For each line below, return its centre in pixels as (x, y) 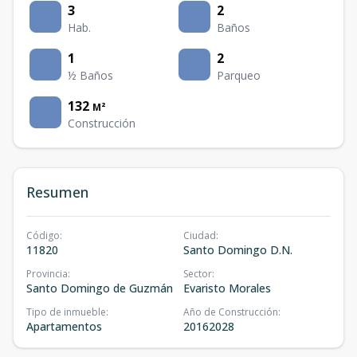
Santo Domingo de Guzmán (100, 288)
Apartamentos (64, 326)
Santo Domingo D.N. (238, 250)
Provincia (47, 274)
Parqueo (239, 75)
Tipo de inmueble (66, 312)
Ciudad (200, 235)
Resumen (57, 192)
